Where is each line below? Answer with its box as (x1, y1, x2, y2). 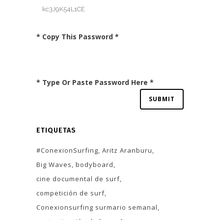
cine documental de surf (36, 174, 120, 183)
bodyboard (76, 160, 113, 169)
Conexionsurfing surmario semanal (36, 202, 158, 212)
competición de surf (36, 188, 105, 197)
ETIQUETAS (36, 126, 76, 135)
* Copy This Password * (36, 31, 119, 41)
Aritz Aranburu (102, 145, 152, 155)
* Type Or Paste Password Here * (36, 77, 154, 87)
